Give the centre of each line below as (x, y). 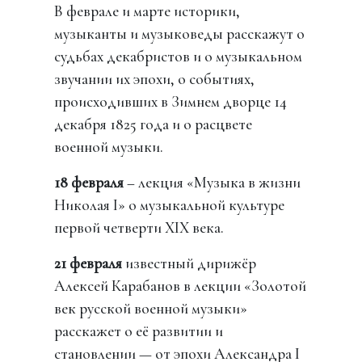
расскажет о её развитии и (139, 332)
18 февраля (91, 183)
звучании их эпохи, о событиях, (155, 80)
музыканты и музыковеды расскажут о (180, 34)
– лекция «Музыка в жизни (214, 183)
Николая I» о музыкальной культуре (170, 206)
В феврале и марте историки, (147, 12)
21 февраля (88, 264)
